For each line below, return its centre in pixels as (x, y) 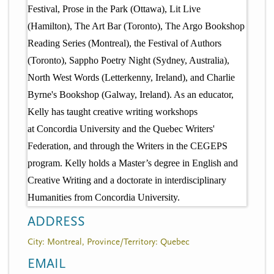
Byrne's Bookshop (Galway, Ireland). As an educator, (131, 94)
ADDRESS (56, 221)
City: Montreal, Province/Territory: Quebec (109, 242)
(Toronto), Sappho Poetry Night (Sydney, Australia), (128, 60)
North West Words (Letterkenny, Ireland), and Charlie (131, 77)
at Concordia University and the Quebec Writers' (121, 128)
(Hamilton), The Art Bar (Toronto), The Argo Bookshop (136, 26)
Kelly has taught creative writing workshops (113, 111)
